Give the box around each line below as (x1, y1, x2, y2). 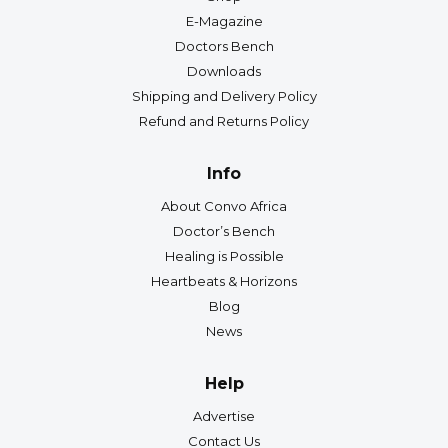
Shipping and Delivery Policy (131, 87, 317, 104)
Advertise (193, 407, 255, 424)
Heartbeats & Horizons (151, 272, 297, 289)
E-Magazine (185, 12, 263, 29)
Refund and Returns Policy (139, 112, 309, 129)
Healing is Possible (164, 247, 284, 264)
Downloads (187, 62, 261, 79)
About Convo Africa (161, 197, 287, 214)
